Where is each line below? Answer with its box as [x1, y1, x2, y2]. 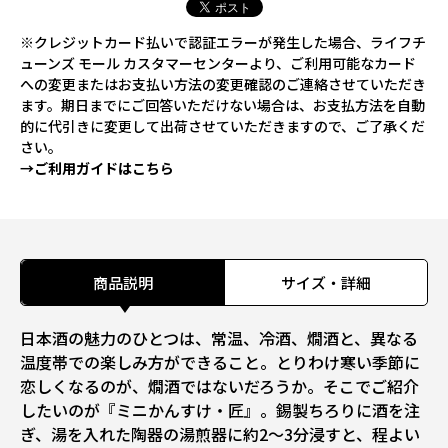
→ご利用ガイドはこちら [20, 158, 174, 179]
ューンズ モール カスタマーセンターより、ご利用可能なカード [20, 53, 416, 74]
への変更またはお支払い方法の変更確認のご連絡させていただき [20, 74, 426, 95]
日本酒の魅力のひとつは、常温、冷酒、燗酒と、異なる [20, 326, 418, 351]
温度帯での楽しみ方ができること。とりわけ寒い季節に [20, 350, 420, 375]
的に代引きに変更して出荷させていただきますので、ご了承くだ [20, 116, 425, 137]
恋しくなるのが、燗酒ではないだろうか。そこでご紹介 [20, 374, 419, 399]
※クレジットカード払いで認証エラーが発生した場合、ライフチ [20, 32, 426, 53]
